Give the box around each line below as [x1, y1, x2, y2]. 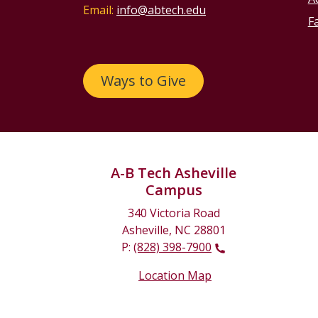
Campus [145, 180, 202, 200]
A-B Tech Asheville [111, 163, 236, 183]
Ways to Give [101, 71, 186, 91]
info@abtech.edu [116, 2, 206, 18]
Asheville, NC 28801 [121, 222, 226, 238]
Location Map [138, 268, 212, 284]
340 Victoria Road [127, 205, 220, 221]
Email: [83, 2, 114, 18]
